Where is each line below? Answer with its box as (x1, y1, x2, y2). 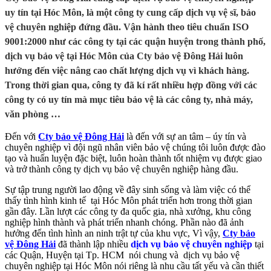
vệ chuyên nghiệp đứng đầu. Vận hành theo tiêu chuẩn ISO (5, 22, 249, 33)
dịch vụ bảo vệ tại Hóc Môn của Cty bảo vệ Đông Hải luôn (5, 51, 243, 62)
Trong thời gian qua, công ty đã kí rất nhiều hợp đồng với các (5, 80, 257, 91)
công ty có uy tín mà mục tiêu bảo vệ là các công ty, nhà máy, (5, 94, 253, 105)
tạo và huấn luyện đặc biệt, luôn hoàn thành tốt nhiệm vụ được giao (5, 153, 262, 164)
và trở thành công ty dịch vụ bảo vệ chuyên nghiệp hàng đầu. (5, 164, 238, 175)
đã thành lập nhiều (56, 239, 131, 250)
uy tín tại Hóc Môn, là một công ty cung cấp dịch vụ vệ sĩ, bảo (5, 7, 256, 18)
